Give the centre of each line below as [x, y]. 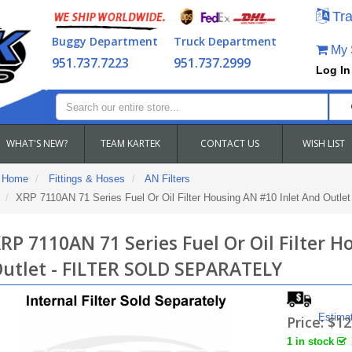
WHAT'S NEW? [37, 143]
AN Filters [167, 179]
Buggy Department [104, 41]
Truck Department [225, 41]
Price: [308, 322]
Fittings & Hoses [86, 179]
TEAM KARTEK [130, 143]
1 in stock [312, 341]
